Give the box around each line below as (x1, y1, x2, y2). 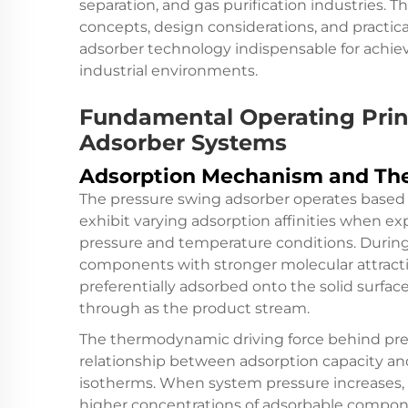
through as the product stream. (79, 300, 310, 317)
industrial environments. (79, 62, 258, 79)
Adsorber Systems (79, 129, 287, 156)
